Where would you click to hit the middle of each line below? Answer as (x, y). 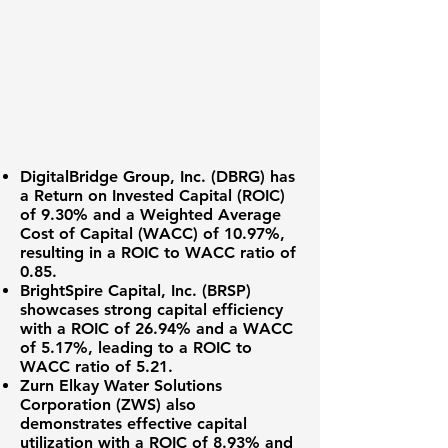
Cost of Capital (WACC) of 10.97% (150, 233)
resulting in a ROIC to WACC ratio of (158, 252)
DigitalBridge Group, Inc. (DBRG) (142, 176)
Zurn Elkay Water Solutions (121, 385)
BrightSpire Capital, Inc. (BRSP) (135, 290)
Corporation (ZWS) (90, 404)
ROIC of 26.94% (131, 328)
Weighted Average (210, 214)
